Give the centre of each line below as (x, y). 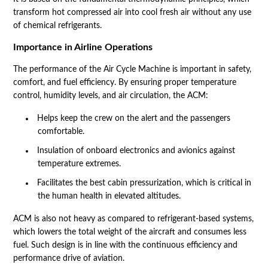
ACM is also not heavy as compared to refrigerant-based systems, (133, 219)
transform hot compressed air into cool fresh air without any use (132, 12)
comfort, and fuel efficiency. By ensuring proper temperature (124, 82)
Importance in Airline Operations (83, 47)
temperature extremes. (79, 164)
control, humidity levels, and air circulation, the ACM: (110, 95)
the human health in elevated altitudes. (109, 196)
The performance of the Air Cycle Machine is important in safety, (132, 69)
